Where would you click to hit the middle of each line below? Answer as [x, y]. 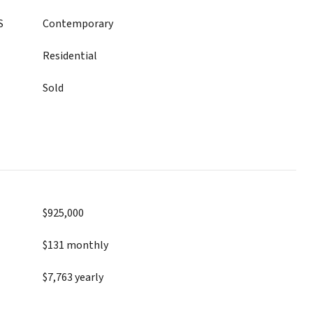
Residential [70, 56]
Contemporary [78, 24]
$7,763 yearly [73, 277]
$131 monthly [75, 245]
